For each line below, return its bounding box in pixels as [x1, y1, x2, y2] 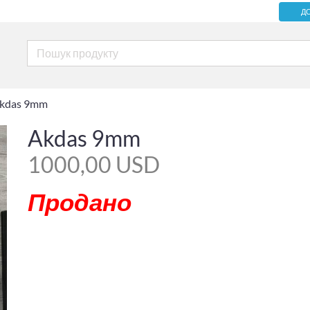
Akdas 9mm [27, 125, 140, 152]
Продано [27, 186, 131, 216]
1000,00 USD [27, 151, 160, 179]
